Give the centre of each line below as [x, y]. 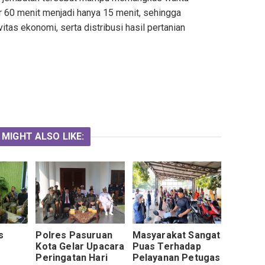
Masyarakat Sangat [176, 235]
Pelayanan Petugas [176, 258]
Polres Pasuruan [74, 235]
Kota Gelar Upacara [80, 247]
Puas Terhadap [167, 247]
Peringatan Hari [72, 258]
